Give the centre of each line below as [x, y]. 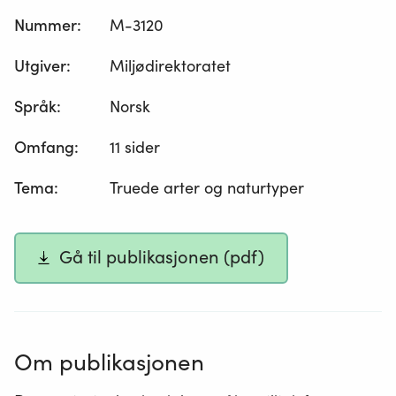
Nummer [46, 26]
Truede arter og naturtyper [207, 188]
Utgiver [40, 66]
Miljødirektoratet [171, 66]
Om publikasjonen [109, 362]
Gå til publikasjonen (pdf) [162, 258]
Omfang [44, 148]
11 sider [135, 148]
